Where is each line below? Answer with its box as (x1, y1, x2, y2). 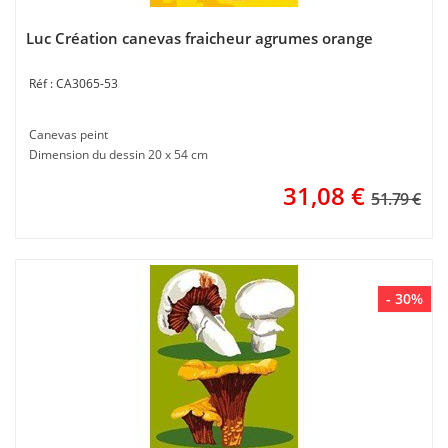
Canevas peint (29, 126, 108, 143)
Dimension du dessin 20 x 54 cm (29, 146, 208, 163)
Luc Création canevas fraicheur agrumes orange (26, 28, 373, 48)
